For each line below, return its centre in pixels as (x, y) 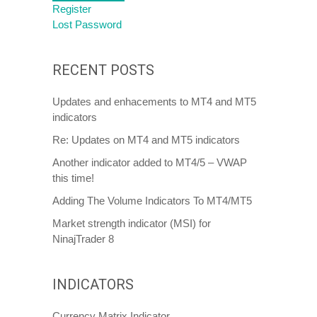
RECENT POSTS (103, 70)
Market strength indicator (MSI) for (132, 223)
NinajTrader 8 (83, 239)
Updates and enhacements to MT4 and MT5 (154, 102)
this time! (73, 178)
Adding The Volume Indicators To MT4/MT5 (152, 201)
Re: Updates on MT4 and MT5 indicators (146, 140)
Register (72, 9)
